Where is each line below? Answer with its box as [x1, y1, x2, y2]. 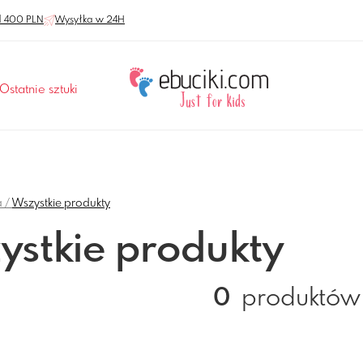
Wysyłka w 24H [55, 15, 125, 25]
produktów [236, 287, 361, 311]
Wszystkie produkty [12, 198, 110, 209]
